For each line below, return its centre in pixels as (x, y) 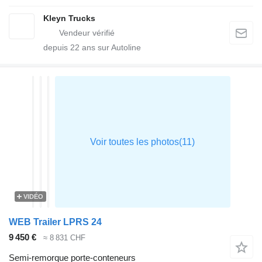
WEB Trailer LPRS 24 (55, 222)
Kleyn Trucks (69, 18)
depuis (57, 48)
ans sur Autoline (110, 48)
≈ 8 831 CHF (64, 238)
